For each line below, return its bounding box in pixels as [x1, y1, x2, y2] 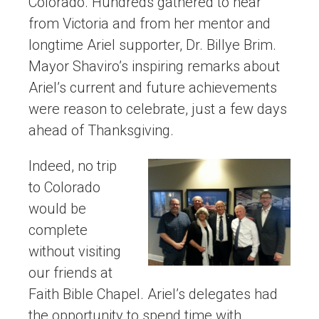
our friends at [28, 264, 113, 282]
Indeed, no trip [28, 157, 117, 175]
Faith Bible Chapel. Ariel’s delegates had [28, 286, 278, 303]
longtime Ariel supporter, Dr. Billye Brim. [28, 36, 276, 54]
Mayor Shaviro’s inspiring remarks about [28, 58, 280, 75]
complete [28, 221, 88, 239]
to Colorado [28, 179, 100, 197]
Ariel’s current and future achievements [28, 79, 277, 97]
